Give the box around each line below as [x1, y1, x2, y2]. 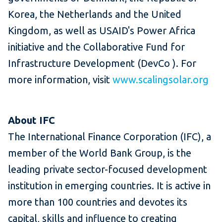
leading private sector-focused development [8, 163, 207, 175]
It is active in [157, 179, 211, 191]
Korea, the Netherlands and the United [8, 8, 181, 20]
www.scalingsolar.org [112, 73, 209, 85]
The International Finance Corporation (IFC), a [8, 130, 211, 142]
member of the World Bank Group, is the [8, 147, 191, 159]
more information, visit [8, 73, 112, 85]
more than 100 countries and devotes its [8, 196, 187, 208]
